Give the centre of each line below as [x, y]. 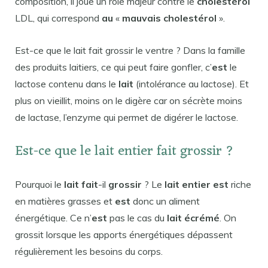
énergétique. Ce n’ [53, 218]
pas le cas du [137, 218]
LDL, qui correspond [58, 18]
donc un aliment [165, 201]
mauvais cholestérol [169, 18]
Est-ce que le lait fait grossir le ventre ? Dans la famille [130, 50]
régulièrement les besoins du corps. [89, 252]
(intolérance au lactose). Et [191, 83]
